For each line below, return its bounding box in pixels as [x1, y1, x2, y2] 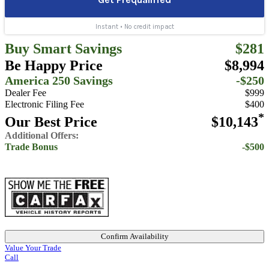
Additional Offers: [5, 130, 79, 141]
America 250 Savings [5, 73, 113, 87]
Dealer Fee [5, 87, 46, 98]
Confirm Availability [100, 231, 169, 241]
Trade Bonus [5, 141, 58, 153]
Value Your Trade [5, 243, 61, 252]
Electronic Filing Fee [5, 98, 84, 110]
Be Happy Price [5, 56, 103, 73]
